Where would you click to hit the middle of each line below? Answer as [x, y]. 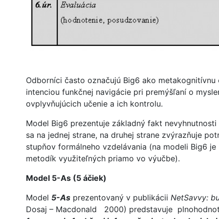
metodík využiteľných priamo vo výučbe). [103, 159]
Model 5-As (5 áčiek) [66, 178]
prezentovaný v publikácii [122, 198]
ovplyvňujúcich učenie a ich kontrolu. [94, 104]
